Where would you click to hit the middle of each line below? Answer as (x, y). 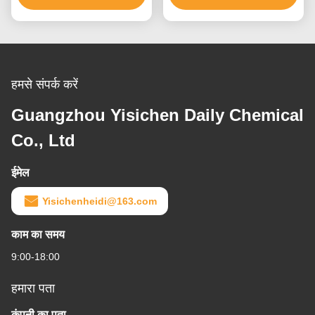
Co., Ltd (43, 141)
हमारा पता (33, 289)
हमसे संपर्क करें (45, 85)
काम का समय (38, 235)
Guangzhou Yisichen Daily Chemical (157, 115)
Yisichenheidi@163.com (99, 201)
